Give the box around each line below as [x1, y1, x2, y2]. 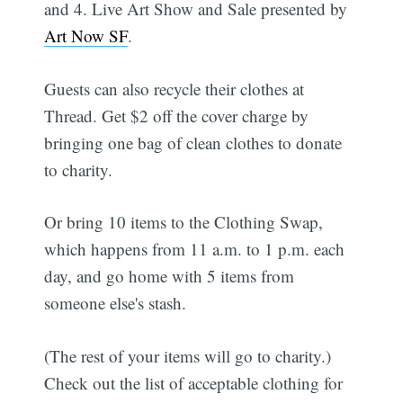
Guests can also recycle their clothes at [44, 76, 305, 100]
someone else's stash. [44, 291, 187, 315]
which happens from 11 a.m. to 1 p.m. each [44, 237, 345, 261]
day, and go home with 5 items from [44, 264, 295, 288]
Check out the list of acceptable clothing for [44, 371, 344, 394]
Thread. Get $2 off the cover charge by [44, 103, 309, 127]
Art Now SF [44, 24, 129, 48]
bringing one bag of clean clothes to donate [44, 130, 343, 154]
